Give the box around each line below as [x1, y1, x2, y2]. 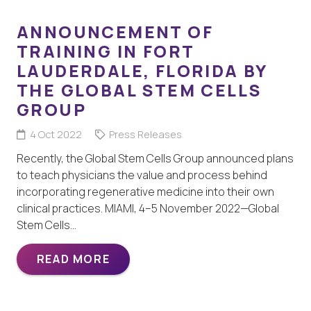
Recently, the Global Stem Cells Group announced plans [17, 151, 294, 167]
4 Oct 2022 [29, 128, 82, 142]
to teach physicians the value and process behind [17, 167, 267, 183]
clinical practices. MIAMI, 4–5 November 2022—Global [17, 201, 279, 217]
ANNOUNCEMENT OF [17, 20, 213, 44]
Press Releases [108, 128, 182, 142]
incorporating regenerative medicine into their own [17, 184, 274, 200]
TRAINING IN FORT [17, 40, 194, 63]
